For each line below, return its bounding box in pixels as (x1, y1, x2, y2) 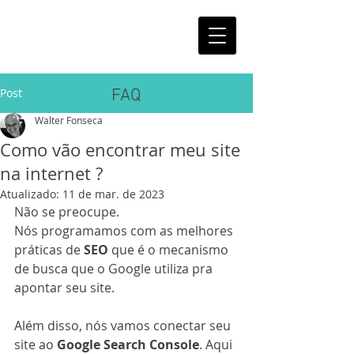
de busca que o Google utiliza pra (14, 260, 216, 277)
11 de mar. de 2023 (62, 186, 164, 201)
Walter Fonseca (35, 114, 103, 126)
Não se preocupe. (14, 203, 119, 220)
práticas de (14, 241, 84, 258)
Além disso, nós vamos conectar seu (14, 317, 234, 334)
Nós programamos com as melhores (14, 222, 236, 239)
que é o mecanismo (108, 241, 232, 258)
